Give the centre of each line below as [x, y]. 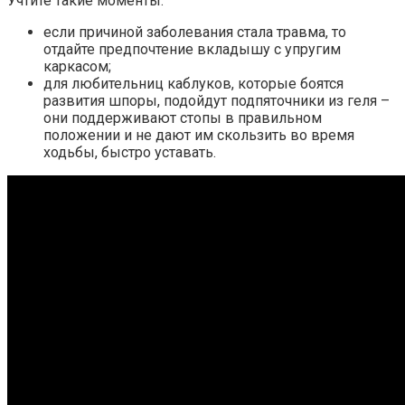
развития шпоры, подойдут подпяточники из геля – [217, 101]
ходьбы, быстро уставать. [130, 153]
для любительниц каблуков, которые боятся [193, 84]
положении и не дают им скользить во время [199, 136]
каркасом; [77, 67]
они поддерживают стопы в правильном [183, 118]
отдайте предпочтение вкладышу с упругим [192, 50]
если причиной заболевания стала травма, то [195, 33]
